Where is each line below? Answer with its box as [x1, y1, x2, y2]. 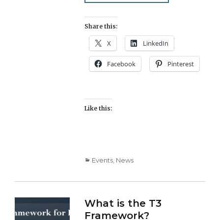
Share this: [84, 22, 118, 30]
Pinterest [167, 59, 194, 68]
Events [92, 156, 113, 164]
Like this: [84, 104, 112, 112]
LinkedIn [143, 38, 169, 48]
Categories [84, 155, 120, 164]
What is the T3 [84, 197, 162, 209]
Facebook [107, 59, 136, 68]
